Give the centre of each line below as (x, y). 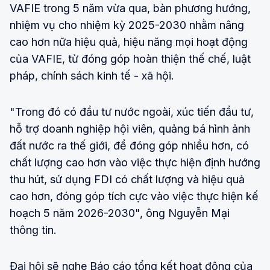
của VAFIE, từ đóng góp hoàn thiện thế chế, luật (130, 58)
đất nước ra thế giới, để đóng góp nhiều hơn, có (129, 145)
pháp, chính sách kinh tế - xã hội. (92, 75)
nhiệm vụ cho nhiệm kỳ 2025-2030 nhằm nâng (127, 25)
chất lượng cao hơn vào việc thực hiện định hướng (135, 162)
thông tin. (33, 230)
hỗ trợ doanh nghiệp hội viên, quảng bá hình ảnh (130, 128)
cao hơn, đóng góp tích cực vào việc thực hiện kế (134, 196)
